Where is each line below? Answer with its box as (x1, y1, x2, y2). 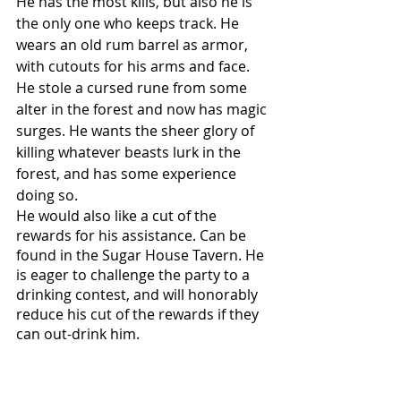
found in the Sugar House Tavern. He (16, 244, 268, 265)
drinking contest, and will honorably (16, 284, 261, 304)
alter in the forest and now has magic (16, 98, 270, 119)
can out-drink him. (16, 323, 143, 344)
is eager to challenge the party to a (16, 264, 253, 285)
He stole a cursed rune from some (16, 77, 251, 98)
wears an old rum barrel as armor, (16, 34, 252, 55)
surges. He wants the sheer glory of (16, 120, 258, 141)
